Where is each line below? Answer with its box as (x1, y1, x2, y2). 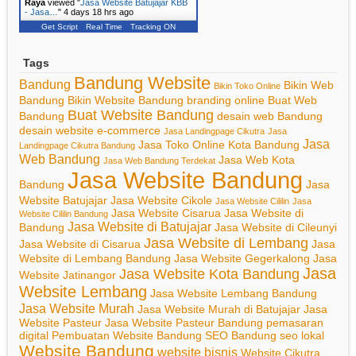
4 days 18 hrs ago (64, 7, 133, 17)
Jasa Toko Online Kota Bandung (138, 138, 300, 152)
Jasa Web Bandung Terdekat (103, 156, 215, 166)
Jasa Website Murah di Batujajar (137, 303, 300, 316)
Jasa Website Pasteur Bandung (105, 316, 263, 330)
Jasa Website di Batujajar (68, 219, 211, 234)
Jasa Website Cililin (215, 196, 289, 207)
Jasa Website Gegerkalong (174, 252, 310, 265)
